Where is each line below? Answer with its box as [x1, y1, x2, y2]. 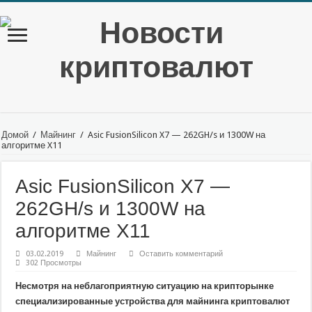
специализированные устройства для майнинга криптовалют [15, 296, 292, 306]
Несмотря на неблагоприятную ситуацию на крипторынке [15, 281, 274, 291]
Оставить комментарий [139, 249, 224, 258]
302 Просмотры [26, 258, 82, 267]
